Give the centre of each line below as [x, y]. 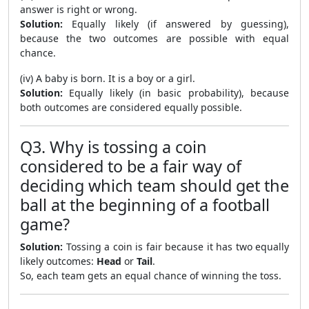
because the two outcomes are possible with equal [154, 39]
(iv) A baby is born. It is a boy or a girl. [108, 79]
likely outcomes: [58, 261]
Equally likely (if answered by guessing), [176, 24]
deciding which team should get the [154, 186]
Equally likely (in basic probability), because [176, 93]
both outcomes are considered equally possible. [131, 108]
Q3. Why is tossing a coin [113, 147]
